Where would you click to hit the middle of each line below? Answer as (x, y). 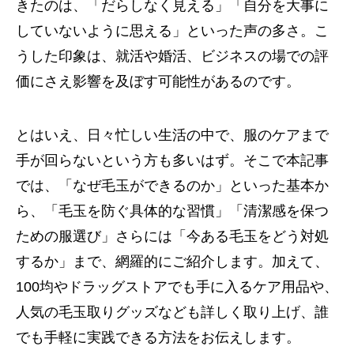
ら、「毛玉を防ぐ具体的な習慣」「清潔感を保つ (172, 211)
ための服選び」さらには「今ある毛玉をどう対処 (172, 236)
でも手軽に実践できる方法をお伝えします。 (158, 337)
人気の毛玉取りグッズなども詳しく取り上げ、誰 (172, 312)
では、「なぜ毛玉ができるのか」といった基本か (172, 186)
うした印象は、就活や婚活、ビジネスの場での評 (172, 56)
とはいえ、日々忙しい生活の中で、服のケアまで (172, 135)
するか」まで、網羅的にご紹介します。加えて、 (172, 262)
